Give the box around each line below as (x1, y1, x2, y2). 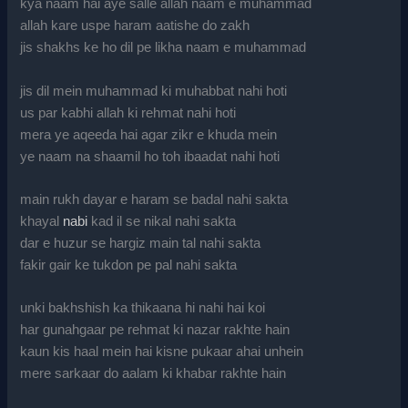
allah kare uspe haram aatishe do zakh (20, 18, 250, 34)
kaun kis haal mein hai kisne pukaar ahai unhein (20, 344, 304, 360)
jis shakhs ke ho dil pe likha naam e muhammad (20, 40, 307, 56)
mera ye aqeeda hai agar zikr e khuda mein (20, 127, 278, 142)
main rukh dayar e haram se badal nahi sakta (20, 191, 289, 207)
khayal (20, 213, 64, 229)
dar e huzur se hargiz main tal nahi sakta (20, 235, 261, 250)
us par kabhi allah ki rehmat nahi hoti (20, 105, 237, 120)
